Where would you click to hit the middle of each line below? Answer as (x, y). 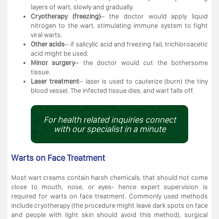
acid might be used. (60, 53)
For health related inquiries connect (109, 119)
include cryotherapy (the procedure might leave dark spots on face (109, 205)
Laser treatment (55, 81)
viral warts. (46, 34)
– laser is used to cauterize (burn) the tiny (143, 81)
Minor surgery (53, 62)
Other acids (48, 44)
